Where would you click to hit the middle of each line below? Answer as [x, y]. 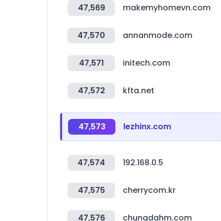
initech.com [147, 63]
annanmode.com [158, 35]
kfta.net [139, 91]
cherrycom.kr [149, 190]
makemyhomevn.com [167, 8]
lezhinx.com [147, 127]
